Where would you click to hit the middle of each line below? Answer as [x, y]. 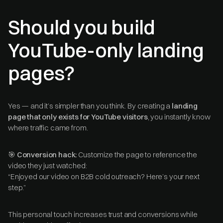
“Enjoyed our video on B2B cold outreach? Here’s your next [104, 176]
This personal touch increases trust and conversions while [103, 214]
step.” [17, 187]
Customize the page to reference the [137, 154]
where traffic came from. [48, 127]
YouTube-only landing [106, 50]
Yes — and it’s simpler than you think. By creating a [90, 106]
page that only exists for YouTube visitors [78, 116]
